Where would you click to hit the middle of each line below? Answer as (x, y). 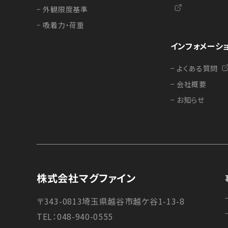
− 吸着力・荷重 (61, 25)
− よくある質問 (194, 68)
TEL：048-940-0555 (75, 216)
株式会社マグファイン (86, 178)
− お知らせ (187, 100)
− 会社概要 (188, 84)
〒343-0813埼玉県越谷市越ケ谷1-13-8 (111, 201)
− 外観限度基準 (62, 9)
